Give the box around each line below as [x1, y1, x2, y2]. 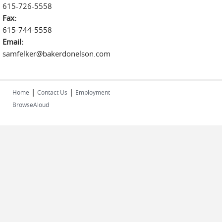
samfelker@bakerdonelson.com [2, 49, 111, 58]
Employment [75, 88, 110, 96]
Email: [2, 37, 25, 47]
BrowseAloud [12, 101, 49, 109]
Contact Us [37, 88, 67, 96]
